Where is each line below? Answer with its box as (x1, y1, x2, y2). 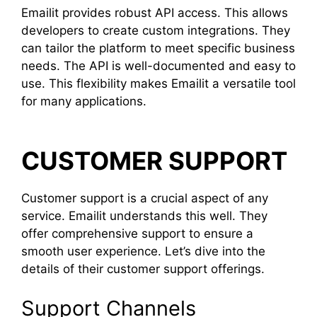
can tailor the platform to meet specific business (21, 40, 295, 55)
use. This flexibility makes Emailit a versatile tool (21, 76, 296, 91)
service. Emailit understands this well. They (21, 209, 267, 223)
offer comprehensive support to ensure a (21, 226, 253, 241)
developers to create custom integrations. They (21, 23, 290, 38)
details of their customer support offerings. (21, 262, 265, 276)
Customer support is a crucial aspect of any (21, 191, 268, 205)
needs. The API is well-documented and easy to (21, 58, 296, 73)
